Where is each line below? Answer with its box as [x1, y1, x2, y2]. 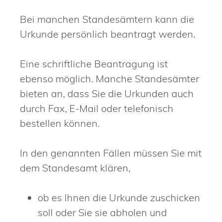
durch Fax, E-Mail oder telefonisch [20, 102, 173, 115]
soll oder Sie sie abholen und [38, 206, 167, 219]
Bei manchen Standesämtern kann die [20, 13, 194, 26]
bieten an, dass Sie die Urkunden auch [20, 87, 194, 100]
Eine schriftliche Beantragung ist [20, 57, 168, 70]
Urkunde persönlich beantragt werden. [20, 28, 195, 41]
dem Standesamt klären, [20, 162, 130, 174]
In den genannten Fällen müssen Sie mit [20, 147, 202, 160]
